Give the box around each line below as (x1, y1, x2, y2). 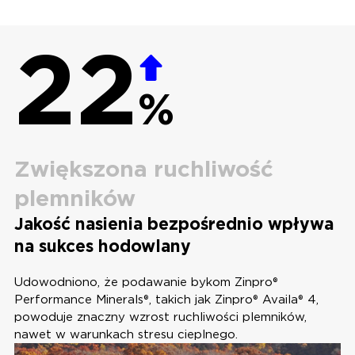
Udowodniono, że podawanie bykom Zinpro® (13, 274, 278, 289)
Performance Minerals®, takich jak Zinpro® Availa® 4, (13, 292, 319, 307)
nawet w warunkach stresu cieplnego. (13, 326, 238, 342)
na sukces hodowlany (13, 235, 191, 256)
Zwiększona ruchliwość (13, 155, 273, 182)
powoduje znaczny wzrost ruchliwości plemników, (13, 309, 307, 324)
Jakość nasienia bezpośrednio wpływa (13, 213, 334, 234)
